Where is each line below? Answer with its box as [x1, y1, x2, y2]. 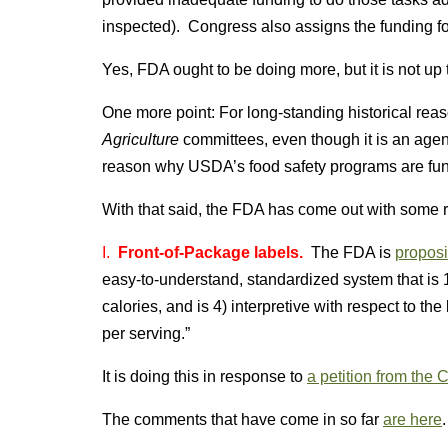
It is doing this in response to [102, 368, 307, 385]
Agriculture [102, 131, 183, 148]
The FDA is [311, 244, 395, 261]
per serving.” [102, 325, 190, 342]
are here [383, 411, 442, 428]
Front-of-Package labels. [118, 244, 307, 261]
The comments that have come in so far [102, 411, 383, 428]
